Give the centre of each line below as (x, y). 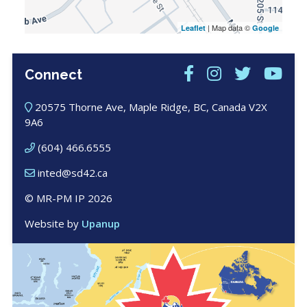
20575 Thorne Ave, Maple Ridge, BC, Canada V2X (151, 107)
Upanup (100, 224)
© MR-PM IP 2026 (68, 198)
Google (266, 28)
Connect (53, 74)
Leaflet (194, 28)
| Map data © (229, 28)
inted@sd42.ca (72, 173)
